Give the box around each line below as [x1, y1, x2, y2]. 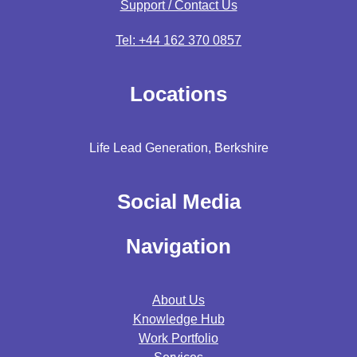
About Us [152, 293, 205, 308]
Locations [130, 82, 227, 107]
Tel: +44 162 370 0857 [116, 33, 241, 48]
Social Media [116, 190, 241, 214]
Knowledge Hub [132, 312, 225, 327]
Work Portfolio [139, 331, 218, 346]
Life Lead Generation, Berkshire [88, 141, 269, 155]
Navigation [126, 234, 231, 259]
